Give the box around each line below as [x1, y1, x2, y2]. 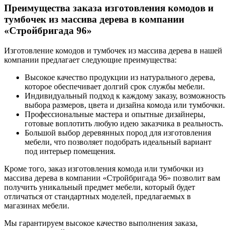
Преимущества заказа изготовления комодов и [4, 3, 214, 14]
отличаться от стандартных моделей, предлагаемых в [4, 192, 191, 201]
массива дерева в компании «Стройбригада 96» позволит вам [4, 174, 220, 183]
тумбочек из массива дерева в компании [4, 14, 184, 25]
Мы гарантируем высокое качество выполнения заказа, [4, 219, 198, 228]
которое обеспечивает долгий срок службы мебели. [25, 82, 205, 91]
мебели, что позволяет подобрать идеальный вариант [25, 138, 212, 147]
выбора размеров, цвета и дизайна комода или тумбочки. [25, 101, 225, 110]
